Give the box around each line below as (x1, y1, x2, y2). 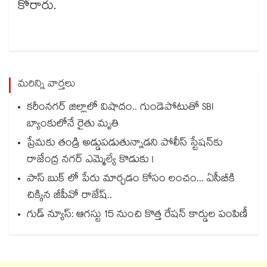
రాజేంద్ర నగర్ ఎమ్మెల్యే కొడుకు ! (27, 152, 154, 170)
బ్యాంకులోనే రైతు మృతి (27, 116, 119, 134)
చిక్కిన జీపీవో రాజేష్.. (27, 188, 112, 206)
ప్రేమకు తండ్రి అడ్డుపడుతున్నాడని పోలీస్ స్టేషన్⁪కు (27, 135, 223, 153)
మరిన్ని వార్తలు (18, 76, 76, 94)
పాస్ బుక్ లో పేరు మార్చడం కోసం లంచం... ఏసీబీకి (27, 171, 235, 189)
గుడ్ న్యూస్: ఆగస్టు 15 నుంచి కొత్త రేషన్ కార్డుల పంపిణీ (27, 207, 248, 225)
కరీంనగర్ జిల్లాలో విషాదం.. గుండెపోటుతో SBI (27, 100, 213, 117)
